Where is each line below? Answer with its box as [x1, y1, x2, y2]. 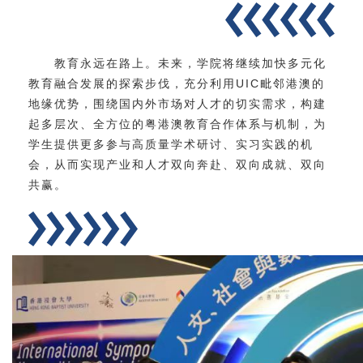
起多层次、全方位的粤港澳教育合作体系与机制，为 [28, 117, 327, 131]
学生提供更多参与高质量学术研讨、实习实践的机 [28, 138, 314, 152]
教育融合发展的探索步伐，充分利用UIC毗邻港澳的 [28, 77, 325, 91]
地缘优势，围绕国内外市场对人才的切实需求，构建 [28, 97, 327, 111]
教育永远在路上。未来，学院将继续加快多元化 [53, 57, 327, 70]
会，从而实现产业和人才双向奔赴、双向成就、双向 [28, 158, 327, 172]
